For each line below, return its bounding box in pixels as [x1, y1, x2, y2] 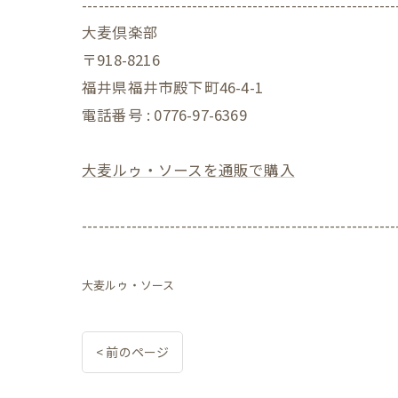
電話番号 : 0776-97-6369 [82, 104, 247, 125]
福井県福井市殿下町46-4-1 [82, 76, 263, 98]
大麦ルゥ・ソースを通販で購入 [82, 159, 295, 180]
